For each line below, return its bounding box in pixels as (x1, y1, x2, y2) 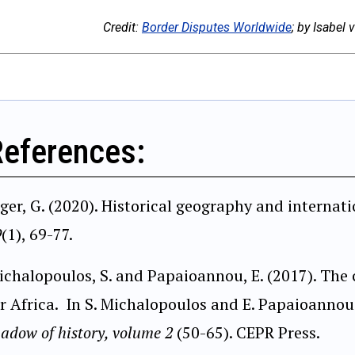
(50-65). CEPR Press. (177, 321, 320, 343)
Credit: (103, 19, 142, 35)
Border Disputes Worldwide (142, 19, 292, 35)
